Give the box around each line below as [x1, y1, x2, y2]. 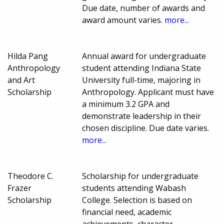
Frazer [7, 182, 31, 194]
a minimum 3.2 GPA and [82, 98, 170, 110]
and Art [7, 74, 35, 86]
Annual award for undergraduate [82, 50, 206, 62]
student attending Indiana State [82, 62, 201, 74]
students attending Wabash [82, 182, 186, 194]
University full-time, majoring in [82, 74, 201, 86]
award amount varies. [82, 14, 165, 26]
